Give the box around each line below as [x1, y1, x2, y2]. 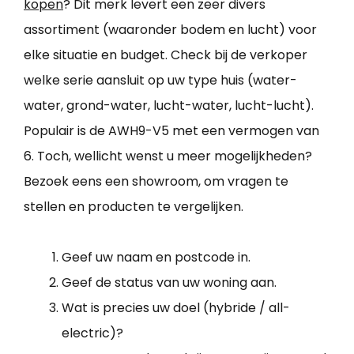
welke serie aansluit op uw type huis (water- [24, 70, 297, 89]
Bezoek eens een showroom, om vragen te [24, 171, 288, 190]
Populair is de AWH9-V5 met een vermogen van [24, 121, 319, 140]
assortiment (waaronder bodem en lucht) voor [24, 20, 317, 39]
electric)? [62, 323, 123, 342]
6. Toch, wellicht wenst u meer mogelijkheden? [24, 146, 312, 165]
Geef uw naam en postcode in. [62, 247, 250, 266]
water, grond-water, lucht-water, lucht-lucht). [24, 96, 314, 115]
